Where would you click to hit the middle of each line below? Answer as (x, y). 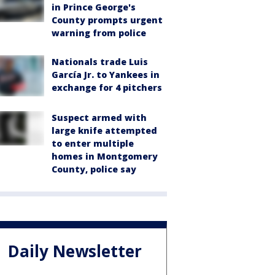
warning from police (99, 33)
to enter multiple (93, 143)
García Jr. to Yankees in (106, 75)
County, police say (94, 169)
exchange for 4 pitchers (107, 87)
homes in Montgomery (105, 156)
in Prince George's (94, 7)
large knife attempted (104, 130)
